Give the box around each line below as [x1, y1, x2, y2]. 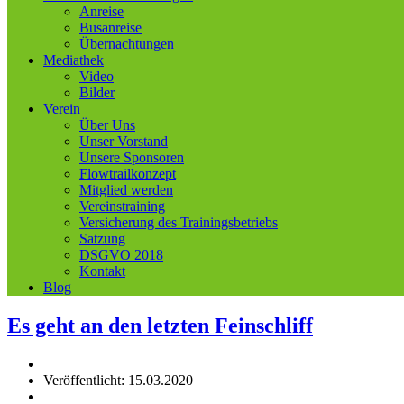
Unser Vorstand [79, 133, 168, 149]
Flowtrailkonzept [79, 166, 176, 181]
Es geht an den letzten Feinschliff [7, 313, 313, 337]
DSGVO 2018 [79, 247, 163, 262]
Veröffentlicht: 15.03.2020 [43, 372, 193, 388]
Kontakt [79, 263, 125, 279]
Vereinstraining [79, 198, 165, 214]
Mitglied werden [79, 182, 173, 197]
